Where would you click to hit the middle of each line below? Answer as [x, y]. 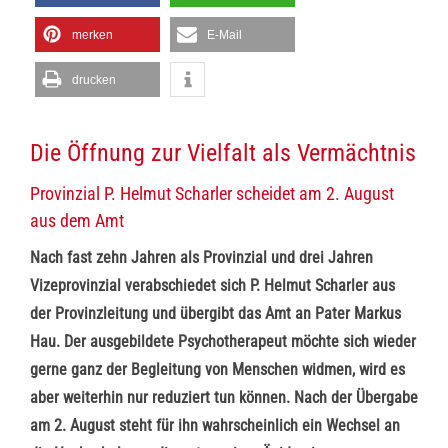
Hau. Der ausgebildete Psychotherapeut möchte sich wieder [223, 341]
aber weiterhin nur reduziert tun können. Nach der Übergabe [224, 397]
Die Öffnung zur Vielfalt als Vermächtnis [223, 153]
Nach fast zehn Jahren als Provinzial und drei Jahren [201, 257]
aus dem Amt [77, 220]
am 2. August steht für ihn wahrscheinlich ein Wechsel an [215, 425]
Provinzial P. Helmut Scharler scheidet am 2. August [212, 193]
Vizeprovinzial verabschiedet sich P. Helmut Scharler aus [212, 285]
